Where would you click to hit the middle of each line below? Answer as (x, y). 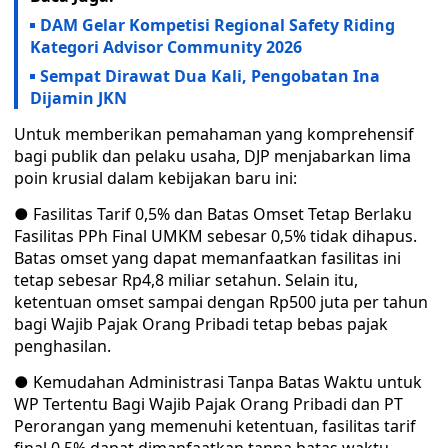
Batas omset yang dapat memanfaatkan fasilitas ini (207, 258)
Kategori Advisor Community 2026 (166, 47)
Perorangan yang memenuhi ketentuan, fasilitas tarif (215, 426)
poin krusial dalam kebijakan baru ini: (155, 178)
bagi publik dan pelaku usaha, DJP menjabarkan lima (212, 156)
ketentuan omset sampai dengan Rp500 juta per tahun (221, 302)
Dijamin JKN (78, 98)
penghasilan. (62, 346)
